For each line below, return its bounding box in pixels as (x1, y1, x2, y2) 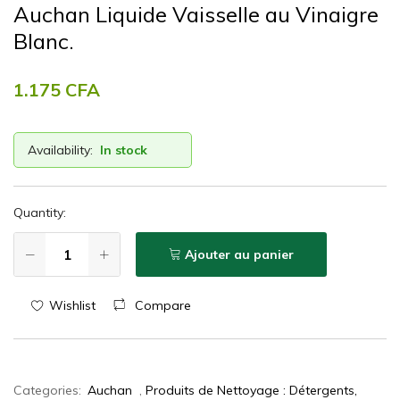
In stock (100, 142, 147, 158)
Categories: (13, 382, 85, 398)
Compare (134, 297, 191, 313)
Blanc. (13, 28, 74, 54)
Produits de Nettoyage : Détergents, (146, 382, 357, 398)
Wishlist (48, 297, 96, 313)
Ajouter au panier (185, 246, 294, 262)
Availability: (28, 142, 93, 158)
